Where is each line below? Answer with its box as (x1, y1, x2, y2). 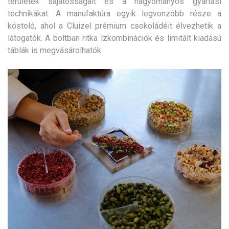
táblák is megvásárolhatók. (8, 45, 103, 56)
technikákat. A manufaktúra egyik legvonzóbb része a (8, 9, 221, 19)
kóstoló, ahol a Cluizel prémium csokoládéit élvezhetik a (8, 21, 221, 31)
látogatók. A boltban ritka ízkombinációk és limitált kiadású (8, 33, 221, 43)
